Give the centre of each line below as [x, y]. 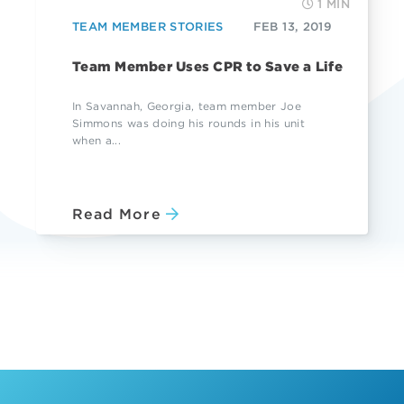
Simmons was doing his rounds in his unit [189, 124]
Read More [117, 215]
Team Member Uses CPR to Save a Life [207, 67]
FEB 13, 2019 [292, 27]
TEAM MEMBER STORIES [148, 27]
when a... [97, 141]
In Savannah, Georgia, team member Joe [187, 106]
